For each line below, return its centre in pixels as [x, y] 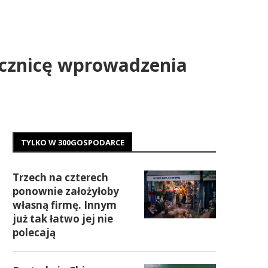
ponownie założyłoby [66, 191]
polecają [34, 232]
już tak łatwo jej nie [63, 219]
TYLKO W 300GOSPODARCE [73, 142]
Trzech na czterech [60, 177]
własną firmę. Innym [65, 205]
